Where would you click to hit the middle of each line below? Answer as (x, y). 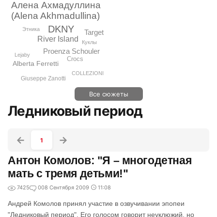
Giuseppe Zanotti (44, 78)
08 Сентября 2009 (65, 187)
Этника (31, 29)
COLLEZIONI (87, 73)
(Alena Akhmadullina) (56, 15)
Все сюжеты (108, 94)
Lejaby (22, 54)
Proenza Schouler (71, 51)
